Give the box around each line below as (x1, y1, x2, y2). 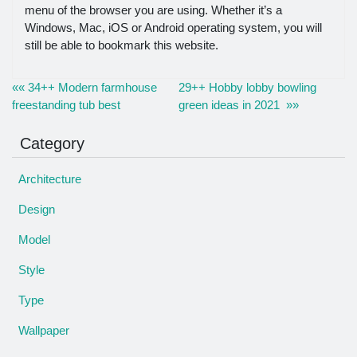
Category (20, 135, 84, 153)
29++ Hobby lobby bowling (178, 80, 316, 95)
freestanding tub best (12, 98, 120, 112)
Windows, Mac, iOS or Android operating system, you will (25, 21, 322, 35)
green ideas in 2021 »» (178, 98, 299, 112)
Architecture (18, 171, 81, 186)
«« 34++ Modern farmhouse (12, 80, 157, 95)
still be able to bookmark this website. (25, 38, 218, 53)
